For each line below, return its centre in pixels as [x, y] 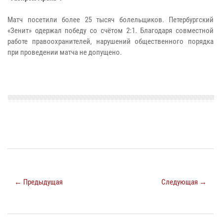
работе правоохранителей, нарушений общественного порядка [110, 41]
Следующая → [184, 182]
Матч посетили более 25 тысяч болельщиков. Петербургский [110, 19]
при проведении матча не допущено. [65, 52]
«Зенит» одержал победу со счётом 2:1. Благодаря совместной [110, 30]
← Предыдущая [38, 182]
